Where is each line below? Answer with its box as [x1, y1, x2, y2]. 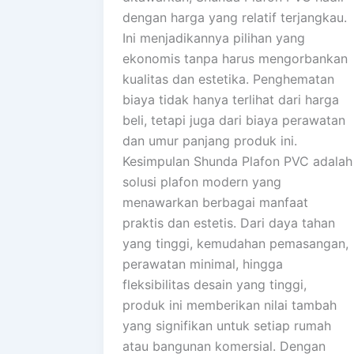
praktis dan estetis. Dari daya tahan [122, 215, 335, 232]
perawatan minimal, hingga [122, 256, 283, 273]
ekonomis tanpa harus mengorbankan [122, 51, 348, 67]
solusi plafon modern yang [122, 174, 281, 190]
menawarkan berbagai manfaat [122, 194, 308, 211]
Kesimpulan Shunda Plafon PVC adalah [122, 153, 352, 170]
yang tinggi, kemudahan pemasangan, [122, 235, 348, 252]
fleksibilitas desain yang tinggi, [122, 277, 307, 293]
